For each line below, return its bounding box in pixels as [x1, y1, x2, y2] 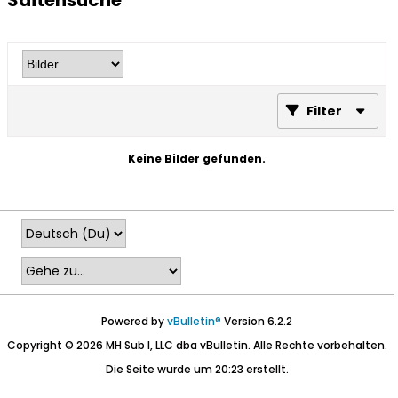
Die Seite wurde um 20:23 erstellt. [105, 362, 289, 378]
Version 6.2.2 [221, 314, 292, 330]
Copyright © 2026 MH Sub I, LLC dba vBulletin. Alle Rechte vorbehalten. [6, 338, 387, 354]
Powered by [101, 314, 167, 330]
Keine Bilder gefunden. [128, 151, 266, 167]
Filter [306, 102, 342, 121]
